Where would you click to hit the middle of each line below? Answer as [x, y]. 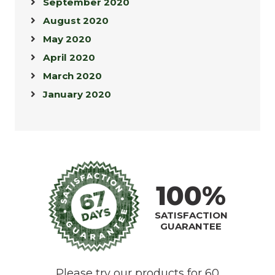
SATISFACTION [191, 215]
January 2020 [77, 95]
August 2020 [76, 21]
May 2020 [67, 39]
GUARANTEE [191, 226]
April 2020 [69, 58]
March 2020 [72, 76]
